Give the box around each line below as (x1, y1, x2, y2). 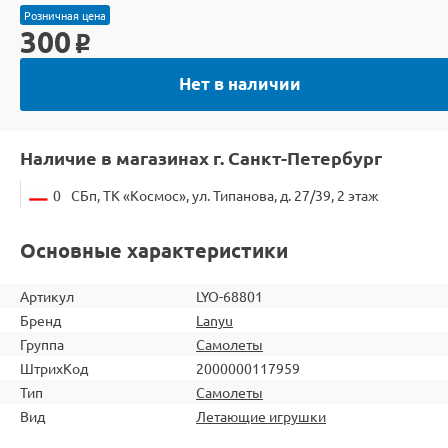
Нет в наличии (179, 72, 301, 94)
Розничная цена (24, 6, 106, 23)
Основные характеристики (20, 236, 288, 263)
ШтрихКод (20, 358, 88, 377)
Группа (20, 334, 64, 353)
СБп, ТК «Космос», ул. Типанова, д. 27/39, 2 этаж (71, 185, 379, 204)
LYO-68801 (196, 286, 263, 305)
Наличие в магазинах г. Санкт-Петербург (20, 145, 382, 169)
